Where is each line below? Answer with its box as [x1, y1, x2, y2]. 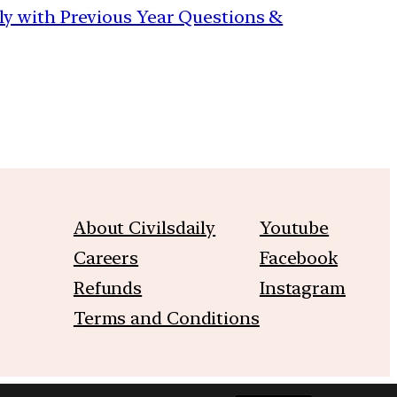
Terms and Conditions [73, 307, 260, 329]
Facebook [259, 246, 339, 269]
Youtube [259, 216, 330, 238]
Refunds [73, 276, 143, 299]
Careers [73, 246, 139, 269]
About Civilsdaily [73, 216, 216, 238]
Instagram [259, 276, 346, 299]
